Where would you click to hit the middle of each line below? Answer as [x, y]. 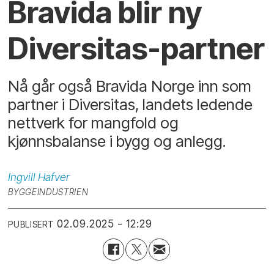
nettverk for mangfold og [94, 122]
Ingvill [22, 177]
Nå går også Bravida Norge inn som [130, 86]
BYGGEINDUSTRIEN [48, 192]
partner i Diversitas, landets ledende [131, 104]
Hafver [54, 177]
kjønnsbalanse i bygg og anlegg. [117, 141]
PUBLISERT [31, 224]
